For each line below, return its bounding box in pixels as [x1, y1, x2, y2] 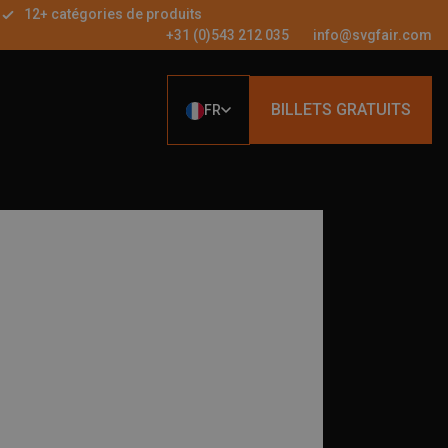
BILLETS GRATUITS [271, 100, 411, 119]
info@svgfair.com [313, 27, 432, 43]
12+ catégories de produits [24, 6, 202, 22]
